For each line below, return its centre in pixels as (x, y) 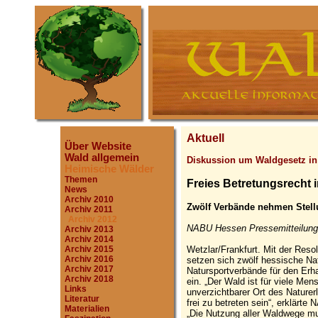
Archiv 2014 (89, 239)
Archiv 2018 (89, 279)
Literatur (82, 299)
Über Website (98, 146)
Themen (81, 180)
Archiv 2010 (89, 199)
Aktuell (205, 138)
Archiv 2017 (89, 269)
